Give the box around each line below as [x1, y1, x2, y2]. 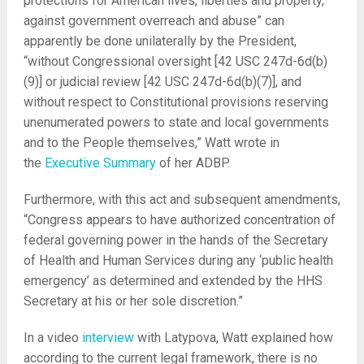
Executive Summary [44, 155, 156, 171]
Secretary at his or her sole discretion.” [23, 293, 243, 309]
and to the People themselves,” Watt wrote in [23, 135, 279, 150]
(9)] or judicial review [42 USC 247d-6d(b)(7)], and [23, 74, 301, 89]
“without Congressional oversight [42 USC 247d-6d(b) [23, 54, 327, 69]
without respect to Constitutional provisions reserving [23, 94, 328, 110]
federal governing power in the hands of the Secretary [23, 232, 328, 248]
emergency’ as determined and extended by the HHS [23, 273, 323, 288]
